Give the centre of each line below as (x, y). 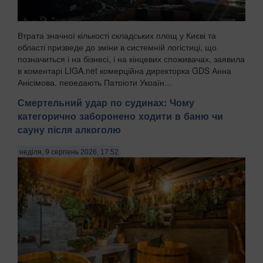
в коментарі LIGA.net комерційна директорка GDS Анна (124, 70)
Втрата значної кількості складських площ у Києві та (117, 35)
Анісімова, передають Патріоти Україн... (95, 82)
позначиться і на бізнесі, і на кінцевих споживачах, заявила (131, 58)
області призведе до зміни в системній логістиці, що (117, 47)
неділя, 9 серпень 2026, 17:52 (69, 152)
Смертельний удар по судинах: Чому (106, 102)
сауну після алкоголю (69, 129)
